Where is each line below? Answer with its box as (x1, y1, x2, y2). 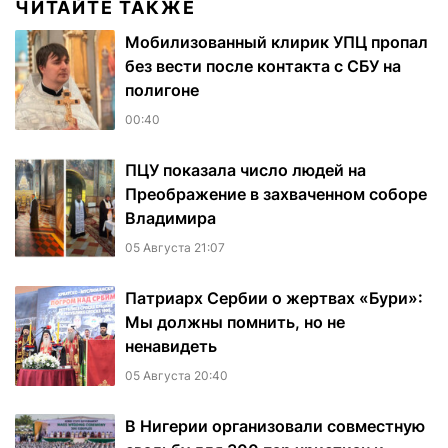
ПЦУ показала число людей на (125, 160, 366, 181)
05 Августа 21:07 (125, 240, 225, 256)
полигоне (125, 80, 199, 101)
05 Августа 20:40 (125, 368, 228, 384)
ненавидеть (125, 336, 217, 357)
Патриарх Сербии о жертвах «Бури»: (125, 288, 423, 309)
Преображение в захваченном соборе (125, 184, 427, 205)
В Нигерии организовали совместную (125, 416, 425, 437)
